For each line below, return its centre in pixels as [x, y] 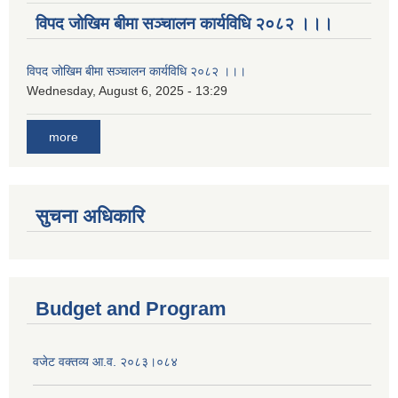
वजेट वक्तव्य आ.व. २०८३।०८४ [105, 361]
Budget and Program [131, 308]
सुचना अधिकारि [90, 216]
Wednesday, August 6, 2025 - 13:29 [127, 90]
